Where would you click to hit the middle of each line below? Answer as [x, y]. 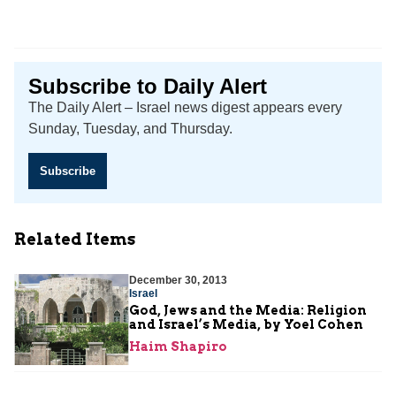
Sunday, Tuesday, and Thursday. [130, 129]
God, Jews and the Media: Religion [248, 310]
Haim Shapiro [178, 346]
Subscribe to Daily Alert [148, 87]
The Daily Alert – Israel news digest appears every [185, 108]
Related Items [75, 239]
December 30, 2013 [178, 280]
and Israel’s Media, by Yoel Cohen [246, 324]
